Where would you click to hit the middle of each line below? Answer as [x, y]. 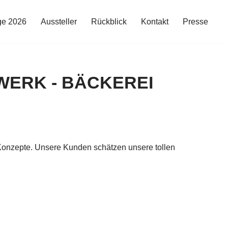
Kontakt [155, 22]
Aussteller [59, 22]
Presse [195, 22]
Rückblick [109, 22]
